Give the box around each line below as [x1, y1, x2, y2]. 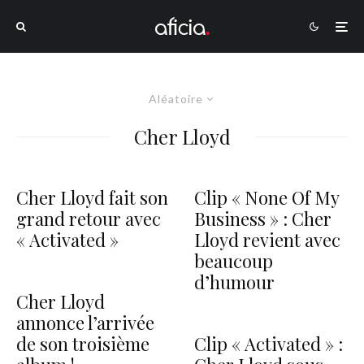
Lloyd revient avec [194, 227, 340, 252]
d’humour [194, 270, 275, 294]
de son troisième [16, 331, 149, 356]
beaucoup [194, 249, 273, 273]
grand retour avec [16, 206, 161, 231]
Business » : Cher [194, 206, 331, 231]
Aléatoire [149, 92, 203, 106]
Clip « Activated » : [194, 331, 343, 356]
